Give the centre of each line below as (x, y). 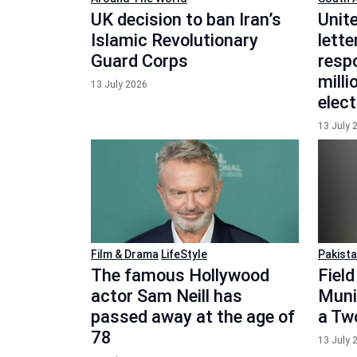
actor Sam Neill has (167, 296)
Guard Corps (139, 61)
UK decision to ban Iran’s (186, 19)
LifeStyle (184, 254)
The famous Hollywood (180, 275)
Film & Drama (125, 254)
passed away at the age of (193, 317)
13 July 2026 (119, 84)
